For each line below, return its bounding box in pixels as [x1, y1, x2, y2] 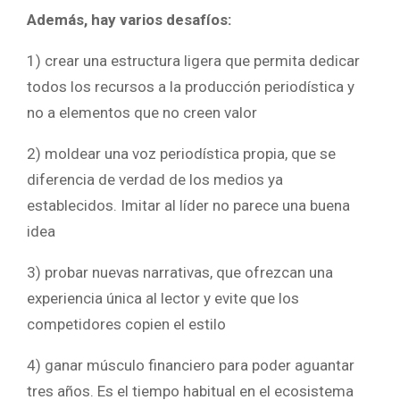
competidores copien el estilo [27, 314, 226, 333]
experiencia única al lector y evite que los [27, 288, 299, 307]
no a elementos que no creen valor [27, 103, 257, 121]
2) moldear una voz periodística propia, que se [27, 144, 336, 162]
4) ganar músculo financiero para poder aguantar [27, 355, 354, 374]
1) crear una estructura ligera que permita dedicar [27, 51, 360, 70]
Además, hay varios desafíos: [27, 10, 231, 29]
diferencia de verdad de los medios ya [27, 170, 283, 188]
